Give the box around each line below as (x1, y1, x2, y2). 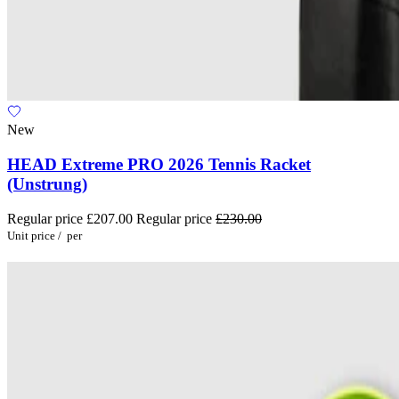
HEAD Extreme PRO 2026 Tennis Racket (7, 154, 311, 174)
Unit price (7, 228, 55, 242)
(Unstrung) (7, 174, 87, 193)
